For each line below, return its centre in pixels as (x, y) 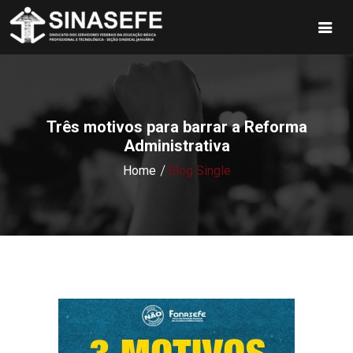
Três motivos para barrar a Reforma (176, 127)
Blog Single (199, 171)
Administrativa (176, 146)
